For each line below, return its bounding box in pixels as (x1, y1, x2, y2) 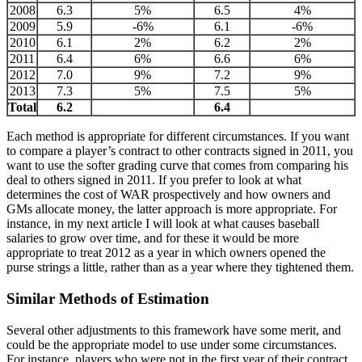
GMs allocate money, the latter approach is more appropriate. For (6, 202, 337, 217)
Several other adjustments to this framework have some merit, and (6, 322, 341, 337)
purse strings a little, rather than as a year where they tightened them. (6, 260, 354, 275)
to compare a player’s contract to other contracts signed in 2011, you (6, 144, 353, 158)
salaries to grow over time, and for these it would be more (6, 231, 299, 246)
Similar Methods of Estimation (6, 289, 209, 307)
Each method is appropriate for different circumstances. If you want (6, 129, 349, 144)
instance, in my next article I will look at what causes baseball (6, 217, 319, 231)
